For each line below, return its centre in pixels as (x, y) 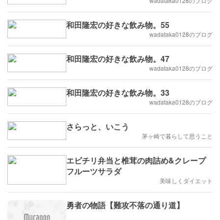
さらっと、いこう (98, 127)
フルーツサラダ (94, 171)
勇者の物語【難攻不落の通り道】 (125, 205)
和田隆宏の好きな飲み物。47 (118, 59)
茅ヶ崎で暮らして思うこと (177, 136)
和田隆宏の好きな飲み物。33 (118, 93)
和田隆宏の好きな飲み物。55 (118, 25)
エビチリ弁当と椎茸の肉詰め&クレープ (136, 161)
